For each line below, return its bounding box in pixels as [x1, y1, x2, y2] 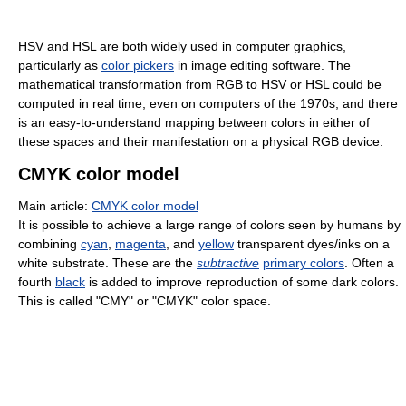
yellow [198, 236, 234, 251]
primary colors [263, 255, 344, 270]
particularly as [18, 57, 101, 72]
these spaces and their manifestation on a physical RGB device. [18, 133, 383, 149]
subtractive [197, 255, 259, 270]
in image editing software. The [174, 57, 351, 72]
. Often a [344, 255, 394, 270]
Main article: [18, 198, 92, 213]
